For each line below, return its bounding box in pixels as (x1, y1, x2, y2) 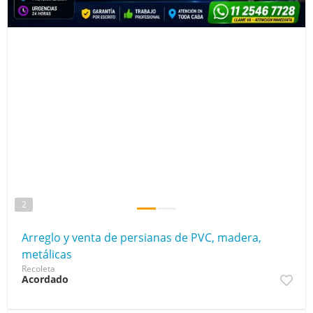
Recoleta (22, 262, 55, 275)
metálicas (22, 246, 72, 262)
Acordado (22, 272, 68, 286)
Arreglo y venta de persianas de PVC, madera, (22, 229, 261, 245)
